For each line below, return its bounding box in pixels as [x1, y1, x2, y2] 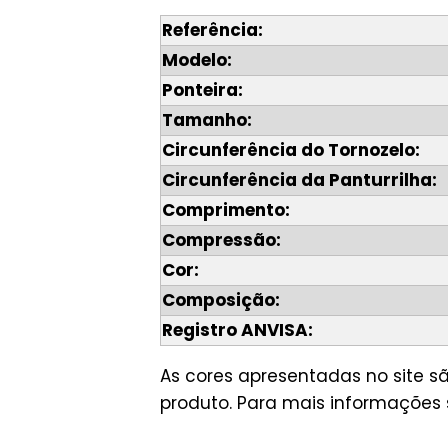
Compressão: [162, 228, 281, 253]
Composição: [162, 288, 280, 313]
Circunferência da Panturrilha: [162, 168, 437, 193]
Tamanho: [162, 108, 252, 133]
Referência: [162, 18, 263, 43]
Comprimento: [162, 198, 290, 223]
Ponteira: [162, 78, 243, 103]
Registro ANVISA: [162, 318, 313, 343]
